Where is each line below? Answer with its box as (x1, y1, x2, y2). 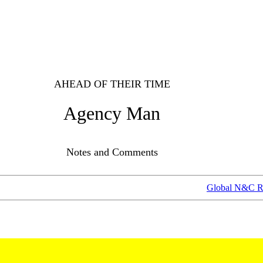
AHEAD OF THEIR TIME (53, 78, 170, 90)
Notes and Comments (66, 146, 158, 158)
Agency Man (63, 103, 160, 124)
